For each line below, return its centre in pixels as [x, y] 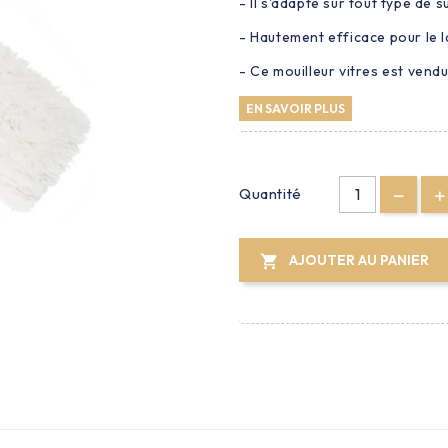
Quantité [270, 194]
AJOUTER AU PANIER [358, 259]
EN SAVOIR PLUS [295, 107]
